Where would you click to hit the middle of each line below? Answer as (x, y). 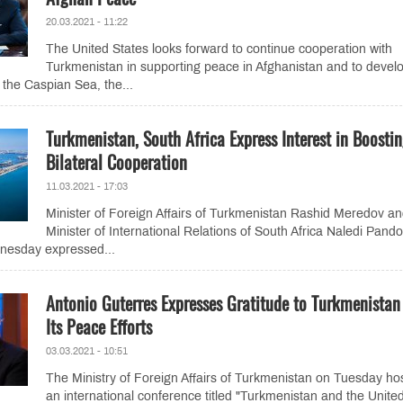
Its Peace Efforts (99, 327)
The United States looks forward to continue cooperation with (219, 49)
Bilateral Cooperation (116, 162)
